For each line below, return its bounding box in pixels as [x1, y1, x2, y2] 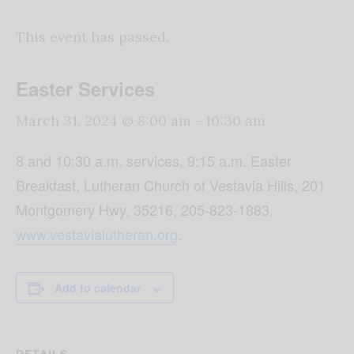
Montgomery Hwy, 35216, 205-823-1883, [16, 199, 273, 220]
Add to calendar [55, 280, 141, 296]
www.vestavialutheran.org [16, 224, 178, 245]
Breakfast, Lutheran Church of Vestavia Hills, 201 [16, 175, 326, 196]
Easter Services [16, 75, 155, 103]
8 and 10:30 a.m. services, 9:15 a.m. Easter [16, 150, 292, 171]
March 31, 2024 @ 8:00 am [16, 111, 191, 130]
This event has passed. [16, 28, 169, 47]
